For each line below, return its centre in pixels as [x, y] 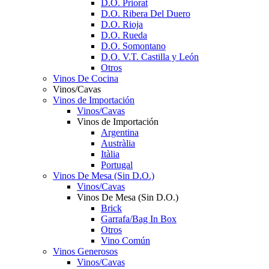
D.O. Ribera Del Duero [146, 14]
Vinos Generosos [85, 251]
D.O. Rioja [122, 24]
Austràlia [118, 143]
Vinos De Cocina [86, 78]
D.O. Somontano [133, 46]
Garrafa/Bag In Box [139, 219]
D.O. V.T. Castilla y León [150, 57]
